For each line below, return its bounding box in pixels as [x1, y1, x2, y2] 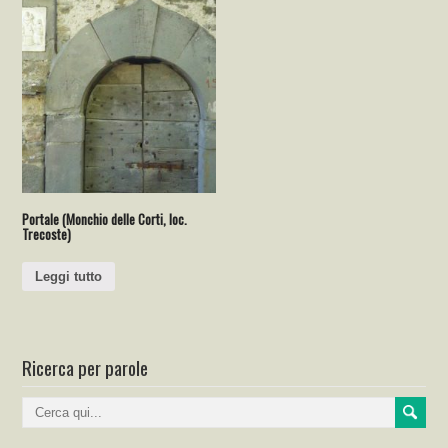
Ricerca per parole [22, 352, 149, 381]
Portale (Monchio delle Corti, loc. [22, 209, 188, 230]
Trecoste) [22, 224, 72, 245]
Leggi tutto [35, 268, 103, 284]
